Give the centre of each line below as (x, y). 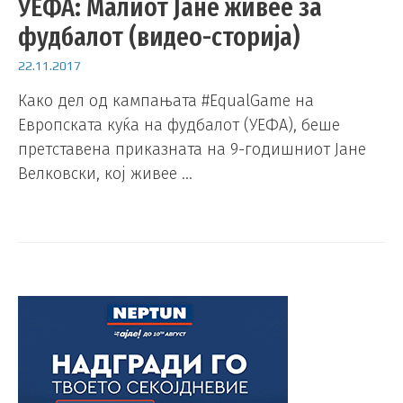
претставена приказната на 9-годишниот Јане (192, 150)
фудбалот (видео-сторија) (159, 36)
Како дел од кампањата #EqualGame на (166, 101)
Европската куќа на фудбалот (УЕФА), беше (179, 125)
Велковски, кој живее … (105, 174)
